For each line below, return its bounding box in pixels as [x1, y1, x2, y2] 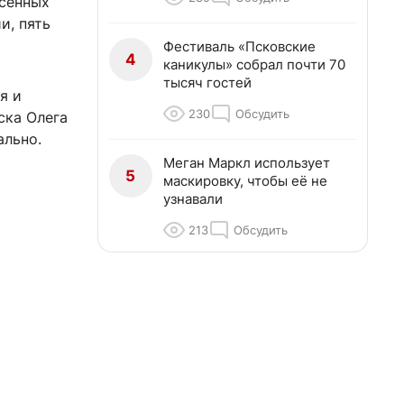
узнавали [163, 190, 223, 207]
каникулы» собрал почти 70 [163, 56, 345, 73]
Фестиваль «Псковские [163, 38, 316, 55]
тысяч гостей [163, 74, 252, 91]
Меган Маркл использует [163, 154, 330, 171]
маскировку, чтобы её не [163, 172, 327, 189]
